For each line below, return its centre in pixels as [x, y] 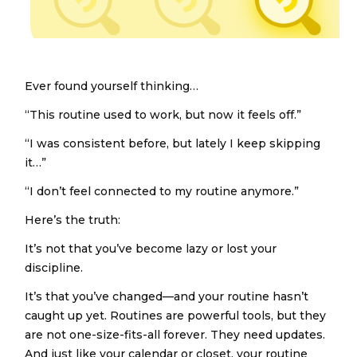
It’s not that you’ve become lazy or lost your [151, 249]
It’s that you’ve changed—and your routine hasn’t [167, 296]
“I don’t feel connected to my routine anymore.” [162, 191]
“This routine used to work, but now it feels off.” [163, 115]
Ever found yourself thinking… [112, 86]
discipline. [54, 268]
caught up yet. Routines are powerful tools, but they [176, 316]
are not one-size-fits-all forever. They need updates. [175, 335]
